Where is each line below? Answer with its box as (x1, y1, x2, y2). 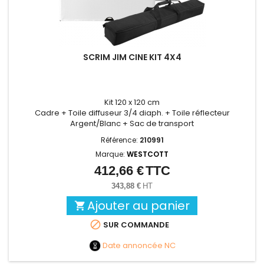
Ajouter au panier (87, 197, 190, 214)
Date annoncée (102, 239, 163, 251)
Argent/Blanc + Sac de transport (70, 118, 194, 130)
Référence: (100, 135, 140, 146)
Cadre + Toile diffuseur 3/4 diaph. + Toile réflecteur (34, 107, 230, 119)
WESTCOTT (127, 149, 169, 160)
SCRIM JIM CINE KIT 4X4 (82, 51, 181, 64)
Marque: (95, 149, 127, 160)
